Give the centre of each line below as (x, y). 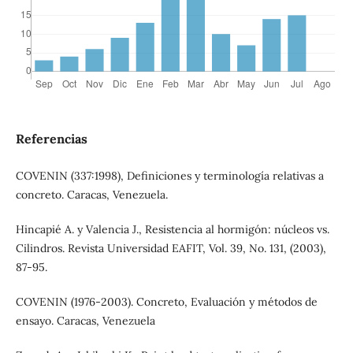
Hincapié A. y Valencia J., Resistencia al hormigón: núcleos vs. (172, 230)
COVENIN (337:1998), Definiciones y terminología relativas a (169, 176)
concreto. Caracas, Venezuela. (91, 195)
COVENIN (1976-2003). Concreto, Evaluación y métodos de (166, 302)
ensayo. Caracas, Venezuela (85, 321)
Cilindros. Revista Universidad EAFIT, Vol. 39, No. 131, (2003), (171, 249)
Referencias (51, 139)
